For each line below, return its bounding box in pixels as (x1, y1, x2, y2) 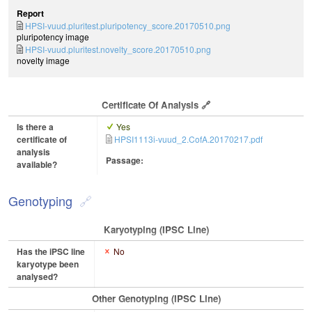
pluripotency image (17, 31, 89, 42)
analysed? (17, 270, 58, 283)
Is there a (17, 120, 54, 133)
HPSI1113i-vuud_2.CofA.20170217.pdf (114, 132, 263, 145)
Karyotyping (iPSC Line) (103, 222, 209, 236)
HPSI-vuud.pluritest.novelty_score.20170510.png (25, 43, 211, 55)
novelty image (17, 54, 70, 66)
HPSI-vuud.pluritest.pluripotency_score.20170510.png (25, 19, 231, 32)
